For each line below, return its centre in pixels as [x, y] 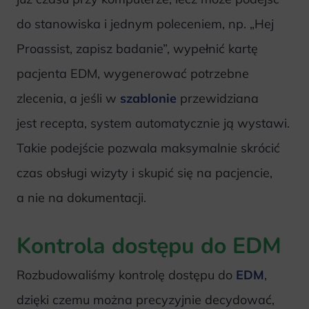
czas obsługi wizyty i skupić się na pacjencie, [144, 172]
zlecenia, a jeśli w [68, 98]
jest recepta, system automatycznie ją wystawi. [153, 123]
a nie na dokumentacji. [81, 197]
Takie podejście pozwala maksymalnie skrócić [148, 148]
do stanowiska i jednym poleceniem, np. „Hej [145, 23]
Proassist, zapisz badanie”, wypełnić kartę [137, 48]
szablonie [148, 98]
